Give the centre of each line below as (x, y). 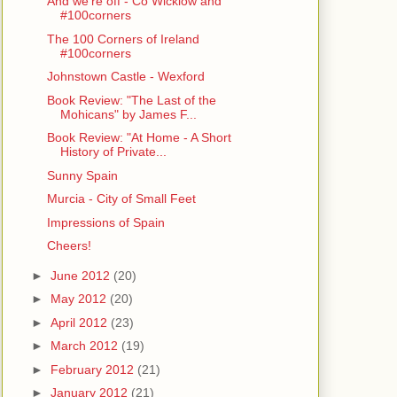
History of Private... (113, 152)
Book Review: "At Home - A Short (139, 138)
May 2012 (80, 299)
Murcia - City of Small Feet (121, 199)
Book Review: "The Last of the (131, 100)
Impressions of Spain (105, 222)
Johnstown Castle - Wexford (125, 77)
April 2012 (80, 322)
